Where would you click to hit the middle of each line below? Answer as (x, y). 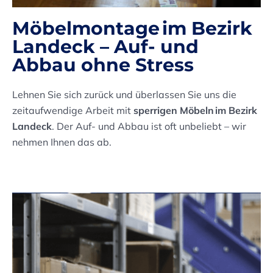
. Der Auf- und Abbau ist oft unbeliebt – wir (149, 126)
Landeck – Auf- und (105, 46)
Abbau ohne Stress (103, 65)
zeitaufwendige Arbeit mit (73, 110)
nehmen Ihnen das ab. (62, 142)
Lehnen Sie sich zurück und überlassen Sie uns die (124, 94)
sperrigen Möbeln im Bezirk (195, 110)
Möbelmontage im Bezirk (132, 28)
